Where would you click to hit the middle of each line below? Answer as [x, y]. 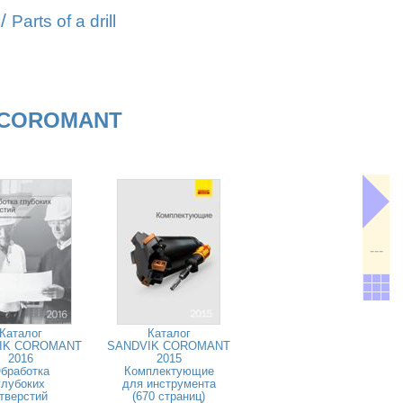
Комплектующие [169, 371]
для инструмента [169, 384]
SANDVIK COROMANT [169, 346]
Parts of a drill [64, 21]
